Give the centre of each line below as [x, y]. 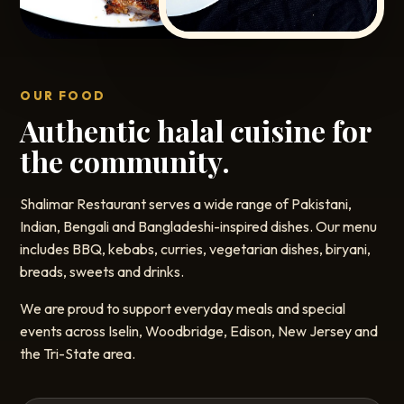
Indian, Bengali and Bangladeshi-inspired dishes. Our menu [199, 226]
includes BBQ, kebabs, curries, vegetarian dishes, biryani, [196, 249]
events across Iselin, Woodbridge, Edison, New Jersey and [199, 331]
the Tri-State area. [78, 353]
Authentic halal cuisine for [196, 130]
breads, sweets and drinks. [102, 271]
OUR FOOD [63, 96]
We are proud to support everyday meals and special [183, 308]
